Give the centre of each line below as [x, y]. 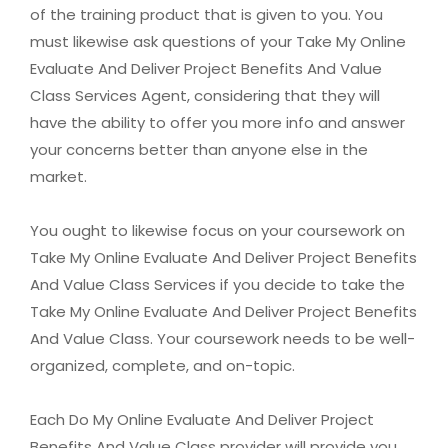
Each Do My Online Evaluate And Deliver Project [202, 420]
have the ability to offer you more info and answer [217, 123]
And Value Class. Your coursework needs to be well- [222, 339]
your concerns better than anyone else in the [199, 150]
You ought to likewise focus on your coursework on [217, 231]
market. [58, 177]
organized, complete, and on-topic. [162, 366]
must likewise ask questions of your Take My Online [218, 42]
